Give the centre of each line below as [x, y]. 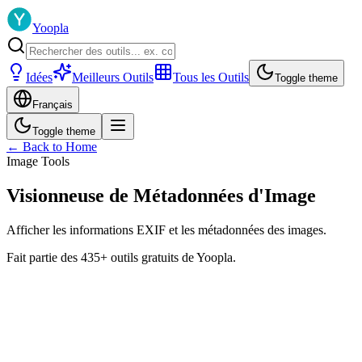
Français [53, 105]
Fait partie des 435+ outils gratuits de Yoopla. [121, 257]
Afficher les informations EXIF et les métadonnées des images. [166, 229]
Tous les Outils [211, 77]
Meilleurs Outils [113, 77]
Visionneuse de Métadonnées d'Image [161, 195]
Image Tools [38, 161]
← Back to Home [52, 147]
